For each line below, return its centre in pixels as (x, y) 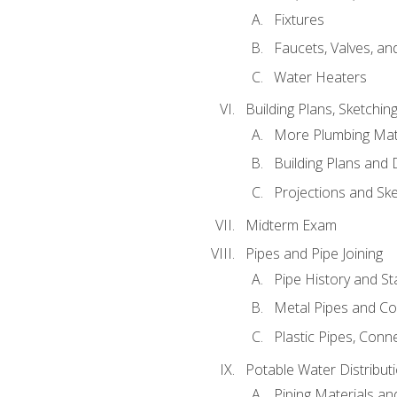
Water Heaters (320, 77)
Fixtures (299, 19)
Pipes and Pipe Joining (314, 254)
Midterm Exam (291, 225)
